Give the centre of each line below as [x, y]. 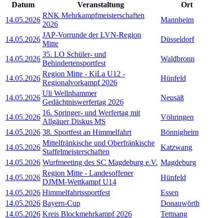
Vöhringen [177, 117]
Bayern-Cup [61, 203]
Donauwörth [180, 203]
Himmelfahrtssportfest [76, 192]
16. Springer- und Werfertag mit [91, 112]
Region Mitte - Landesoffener [88, 173]
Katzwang [176, 147]
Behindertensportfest [74, 63]
